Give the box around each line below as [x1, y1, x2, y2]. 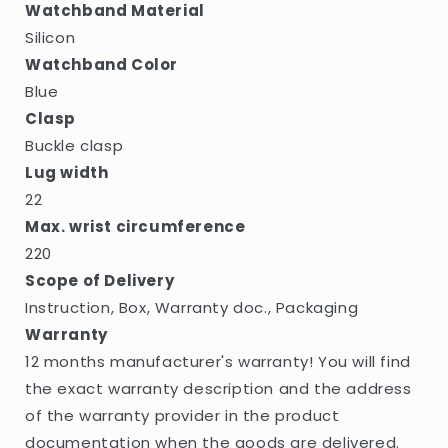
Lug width [25, 161, 109, 183]
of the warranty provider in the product [25, 404, 340, 426]
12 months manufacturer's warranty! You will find [25, 350, 411, 372]
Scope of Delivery [25, 269, 175, 291]
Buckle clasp [25, 134, 124, 156]
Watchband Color [25, 53, 178, 75]
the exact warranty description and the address [25, 377, 412, 399]
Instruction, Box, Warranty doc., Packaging [25, 296, 359, 318]
